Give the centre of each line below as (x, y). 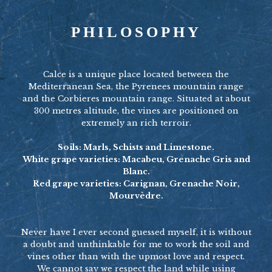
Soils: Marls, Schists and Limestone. (136, 147)
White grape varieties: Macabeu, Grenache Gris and (136, 159)
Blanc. (136, 171)
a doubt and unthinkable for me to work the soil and (136, 244)
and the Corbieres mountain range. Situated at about (136, 98)
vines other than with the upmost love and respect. (136, 256)
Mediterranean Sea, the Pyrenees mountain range (136, 86)
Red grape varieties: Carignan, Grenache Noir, (136, 183)
